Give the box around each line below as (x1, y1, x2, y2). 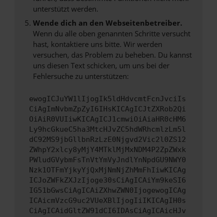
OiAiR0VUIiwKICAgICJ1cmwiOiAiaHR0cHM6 (29, 115, 186, 124)
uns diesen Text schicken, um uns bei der (32, 61, 170, 71)
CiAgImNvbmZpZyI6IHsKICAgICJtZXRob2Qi (29, 105, 186, 114)
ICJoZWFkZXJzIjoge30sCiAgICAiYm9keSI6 (29, 176, 186, 185)
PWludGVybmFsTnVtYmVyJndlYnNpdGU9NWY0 (29, 155, 186, 165)
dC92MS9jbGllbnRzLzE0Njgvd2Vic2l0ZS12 (29, 135, 186, 144)
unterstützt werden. (32, 3, 98, 14)
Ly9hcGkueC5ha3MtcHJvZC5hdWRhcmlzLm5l (29, 125, 186, 134)
